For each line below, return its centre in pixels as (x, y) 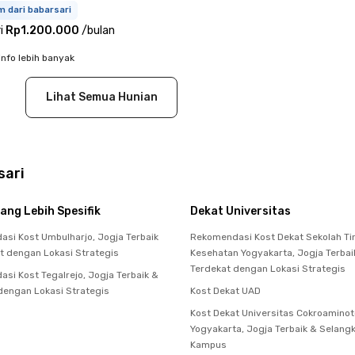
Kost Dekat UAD (225, 290)
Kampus (208, 344)
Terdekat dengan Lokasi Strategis (268, 268)
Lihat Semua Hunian (101, 97)
